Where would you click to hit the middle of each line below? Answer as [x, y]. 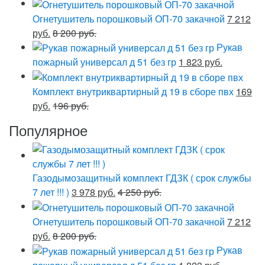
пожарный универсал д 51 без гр [104, 62]
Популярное [48, 130]
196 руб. [71, 106]
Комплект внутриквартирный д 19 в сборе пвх [133, 92]
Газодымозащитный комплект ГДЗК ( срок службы [142, 178]
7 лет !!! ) [51, 192]
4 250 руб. [140, 192]
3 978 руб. [93, 192]
